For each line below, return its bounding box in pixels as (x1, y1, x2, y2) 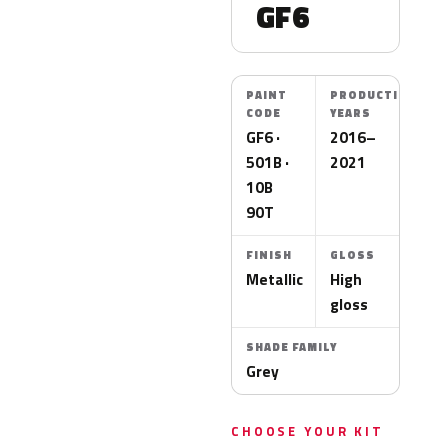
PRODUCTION (330, 87, 418, 103)
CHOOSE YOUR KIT (231, 421, 384, 441)
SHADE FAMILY (246, 339, 337, 355)
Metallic (246, 267, 303, 291)
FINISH (246, 247, 292, 263)
